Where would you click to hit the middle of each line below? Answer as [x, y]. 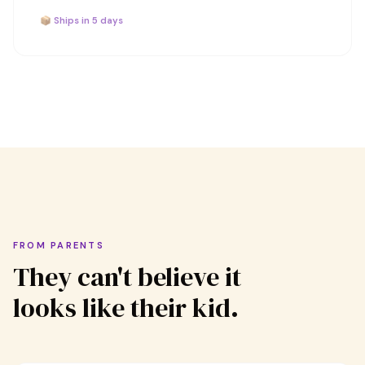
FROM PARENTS [59, 245]
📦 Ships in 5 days [81, 20]
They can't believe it [127, 277]
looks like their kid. [126, 308]
